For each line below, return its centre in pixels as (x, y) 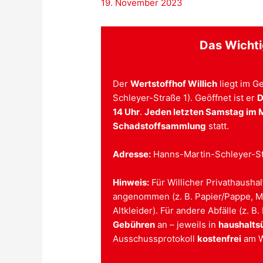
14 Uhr (127, 112)
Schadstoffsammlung (160, 126)
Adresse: (132, 154)
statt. (218, 126)
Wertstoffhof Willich (174, 84)
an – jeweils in (187, 225)
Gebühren (134, 225)
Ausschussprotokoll (155, 239)
